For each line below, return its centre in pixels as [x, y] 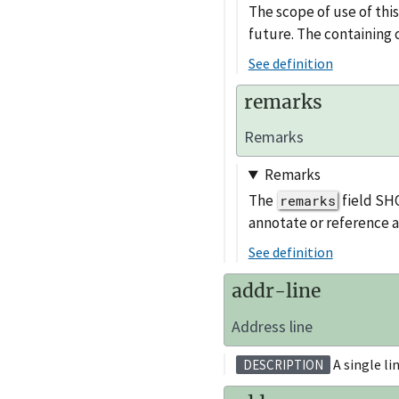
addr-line [276, 291]
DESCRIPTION [283, 364]
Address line [272, 326]
